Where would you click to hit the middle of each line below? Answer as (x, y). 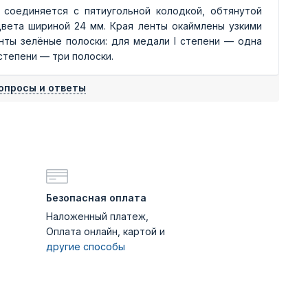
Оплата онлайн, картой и (106, 231)
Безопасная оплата (96, 198)
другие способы (86, 246)
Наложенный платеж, (97, 216)
